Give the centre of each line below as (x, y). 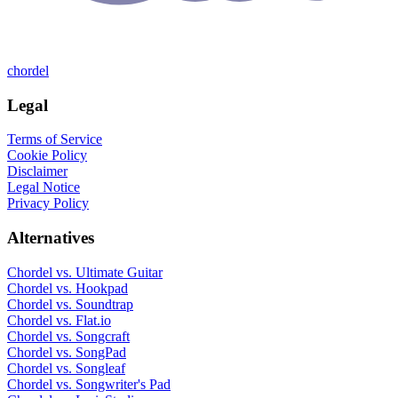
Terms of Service (55, 139)
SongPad (101, 352)
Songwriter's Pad (123, 384)
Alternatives (51, 238)
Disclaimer (37, 171)
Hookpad (102, 288)
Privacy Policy (48, 203)
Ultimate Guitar (119, 272)
